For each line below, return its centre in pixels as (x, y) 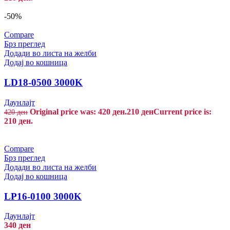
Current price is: (183, 111)
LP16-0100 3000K (43, 196)
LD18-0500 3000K (43, 83)
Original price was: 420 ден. (78, 111)
